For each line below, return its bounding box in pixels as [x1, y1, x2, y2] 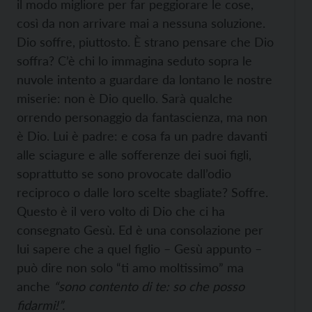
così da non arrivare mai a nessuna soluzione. [17, 15, 265, 31]
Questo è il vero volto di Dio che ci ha [17, 203, 225, 219]
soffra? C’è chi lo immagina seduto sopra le [17, 53, 252, 68]
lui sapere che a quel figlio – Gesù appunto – [17, 241, 262, 256]
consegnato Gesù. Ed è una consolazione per [17, 222, 263, 237]
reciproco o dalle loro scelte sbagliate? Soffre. [17, 185, 268, 200]
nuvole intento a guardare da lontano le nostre [17, 72, 272, 87]
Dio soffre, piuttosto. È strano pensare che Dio [17, 34, 274, 49]
